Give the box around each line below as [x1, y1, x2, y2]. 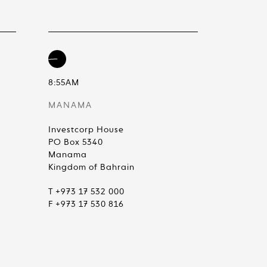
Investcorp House [48, 126, 124, 134]
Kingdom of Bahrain [48, 163, 135, 172]
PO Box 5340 [48, 138, 103, 147]
